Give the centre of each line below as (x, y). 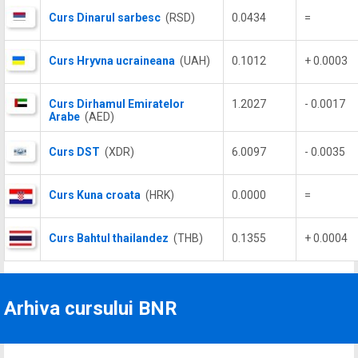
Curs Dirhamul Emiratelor (117, 104)
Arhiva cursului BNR (91, 308)
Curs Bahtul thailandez (109, 238)
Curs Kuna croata (95, 195)
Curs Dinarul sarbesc (105, 18)
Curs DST (74, 152)
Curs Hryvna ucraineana (112, 61)
